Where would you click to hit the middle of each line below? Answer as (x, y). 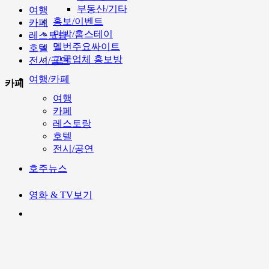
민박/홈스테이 (83, 34)
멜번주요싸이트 (86, 47)
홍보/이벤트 (78, 21)
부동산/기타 (102, 9)
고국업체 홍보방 (88, 59)
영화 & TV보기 (61, 195)
